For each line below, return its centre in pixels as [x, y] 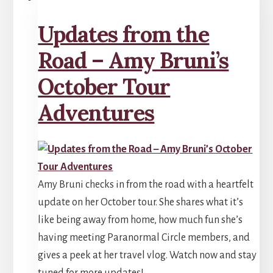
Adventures [96, 113]
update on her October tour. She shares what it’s [141, 203]
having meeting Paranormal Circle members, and [144, 238]
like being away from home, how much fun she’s [140, 220]
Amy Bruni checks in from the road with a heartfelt [146, 185]
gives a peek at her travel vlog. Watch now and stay [147, 256]
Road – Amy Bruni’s [133, 61]
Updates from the [124, 34]
